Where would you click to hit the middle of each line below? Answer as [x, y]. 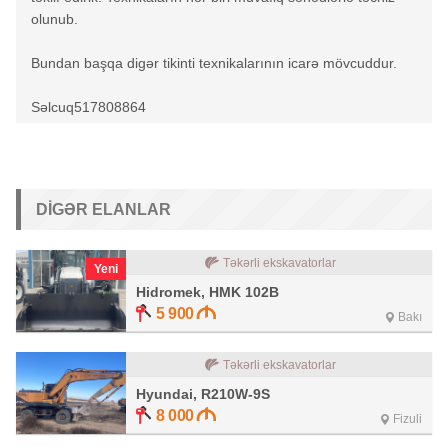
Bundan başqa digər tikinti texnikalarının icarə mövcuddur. [214, 63]
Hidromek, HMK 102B [207, 292]
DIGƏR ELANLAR [103, 209]
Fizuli [407, 419]
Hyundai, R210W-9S [203, 394]
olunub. [54, 19]
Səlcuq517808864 [88, 107]
